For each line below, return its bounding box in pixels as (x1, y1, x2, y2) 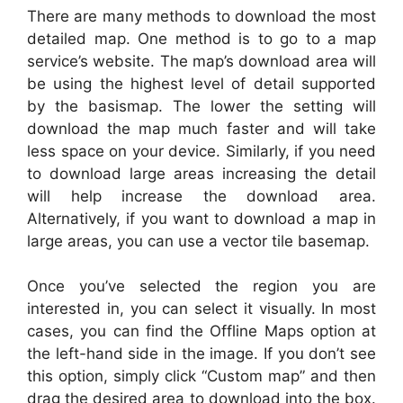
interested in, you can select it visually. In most (27, 300, 376, 318)
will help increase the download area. (27, 186, 376, 205)
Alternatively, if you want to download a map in (27, 209, 376, 228)
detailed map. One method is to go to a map (27, 29, 376, 48)
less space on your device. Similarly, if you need (27, 141, 376, 160)
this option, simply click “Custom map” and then (27, 367, 376, 386)
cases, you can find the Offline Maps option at (27, 322, 376, 341)
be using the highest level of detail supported (27, 74, 376, 93)
